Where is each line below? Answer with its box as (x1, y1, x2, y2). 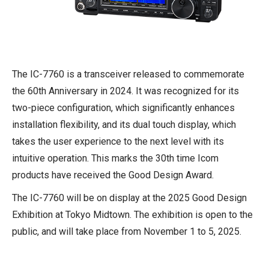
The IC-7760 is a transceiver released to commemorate (12, 68, 244, 80)
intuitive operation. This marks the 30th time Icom (12, 152, 219, 164)
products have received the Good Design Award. (12, 169, 214, 181)
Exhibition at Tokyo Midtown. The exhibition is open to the (12, 208, 253, 220)
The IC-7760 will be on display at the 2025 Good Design (12, 192, 247, 204)
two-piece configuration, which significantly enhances (12, 101, 235, 113)
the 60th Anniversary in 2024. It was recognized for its (12, 85, 239, 97)
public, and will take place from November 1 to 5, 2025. (12, 225, 241, 237)
